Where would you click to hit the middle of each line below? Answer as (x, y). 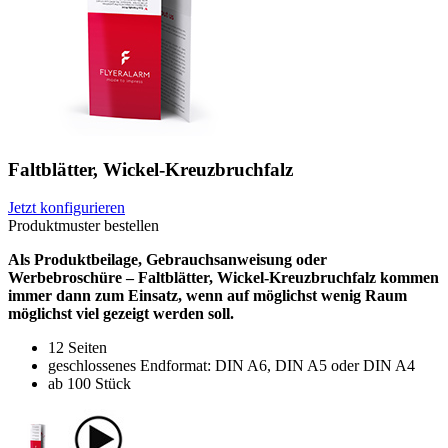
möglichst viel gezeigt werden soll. (121, 314)
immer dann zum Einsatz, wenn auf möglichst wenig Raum (207, 296)
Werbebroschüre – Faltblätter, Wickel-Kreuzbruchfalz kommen (223, 278)
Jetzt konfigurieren (66, 208)
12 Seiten (77, 348)
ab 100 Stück (89, 384)
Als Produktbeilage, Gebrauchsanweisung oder (167, 260)
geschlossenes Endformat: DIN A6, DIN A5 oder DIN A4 (231, 366)
